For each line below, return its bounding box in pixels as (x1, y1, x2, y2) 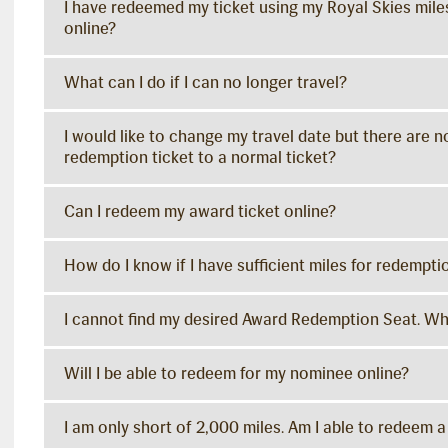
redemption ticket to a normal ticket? (64, 147, 336, 168)
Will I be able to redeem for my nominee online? (64, 363, 409, 384)
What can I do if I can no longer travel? (64, 72, 347, 93)
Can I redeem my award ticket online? (64, 201, 336, 222)
